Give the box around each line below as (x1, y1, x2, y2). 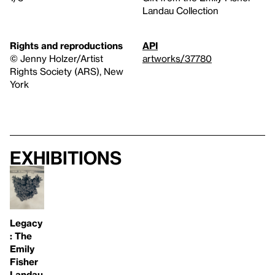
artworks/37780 (142, 53, 212, 64)
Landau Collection (142, 5, 219, 16)
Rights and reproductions (10, 40, 123, 51)
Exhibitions (10, 147, 122, 168)
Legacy (10, 217, 42, 228)
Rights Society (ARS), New (10, 66, 123, 77)
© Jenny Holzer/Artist (10, 53, 103, 64)
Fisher (10, 255, 38, 267)
